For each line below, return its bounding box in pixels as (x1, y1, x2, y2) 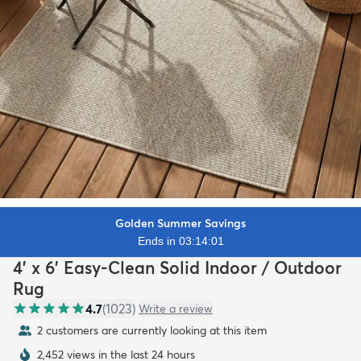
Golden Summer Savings (115, 215, 246, 230)
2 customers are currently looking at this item (37, 322, 267, 338)
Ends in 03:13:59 (137, 234, 224, 247)
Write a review (139, 301, 213, 316)
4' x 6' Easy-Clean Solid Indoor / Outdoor (13, 256, 342, 278)
